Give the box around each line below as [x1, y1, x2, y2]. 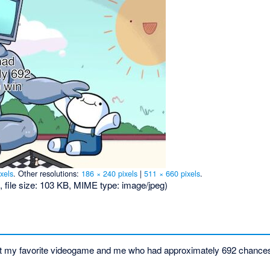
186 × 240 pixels [81, 168, 138, 180]
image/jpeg [122, 178, 165, 192]
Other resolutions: [18, 168, 82, 180]
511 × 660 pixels [144, 168, 201, 180]
